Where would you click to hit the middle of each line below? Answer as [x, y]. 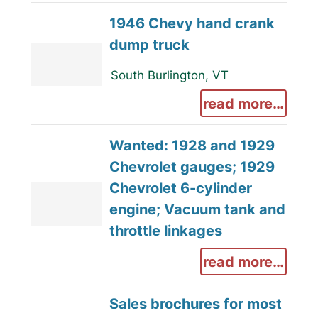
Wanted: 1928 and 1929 [192, 146]
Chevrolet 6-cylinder [180, 188]
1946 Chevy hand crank [192, 23]
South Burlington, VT [169, 76]
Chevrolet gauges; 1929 [192, 167]
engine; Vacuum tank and [197, 209]
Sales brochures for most [195, 304]
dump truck [149, 45]
